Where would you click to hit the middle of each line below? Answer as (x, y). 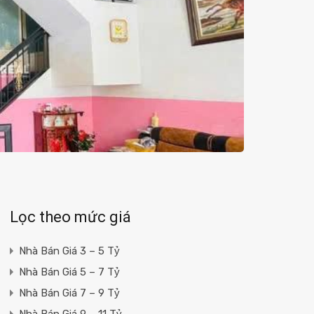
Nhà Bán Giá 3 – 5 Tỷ (69, 251)
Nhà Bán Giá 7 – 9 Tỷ (69, 293)
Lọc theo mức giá (70, 217)
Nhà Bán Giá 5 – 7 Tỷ (69, 272)
